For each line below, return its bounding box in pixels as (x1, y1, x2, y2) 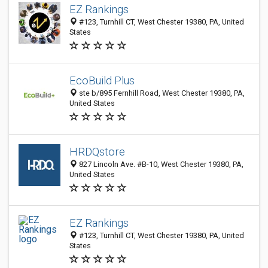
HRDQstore (69, 145, 125, 158)
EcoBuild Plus (69, 74, 135, 87)
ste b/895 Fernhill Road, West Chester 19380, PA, (77, 89, 245, 98)
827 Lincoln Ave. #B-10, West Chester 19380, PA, (77, 160, 243, 169)
